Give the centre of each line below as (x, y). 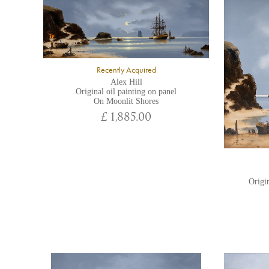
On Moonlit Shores (126, 101)
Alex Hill (126, 82)
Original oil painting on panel (126, 92)
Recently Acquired (126, 70)
